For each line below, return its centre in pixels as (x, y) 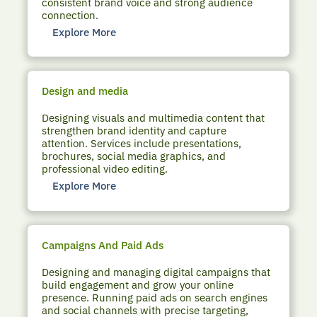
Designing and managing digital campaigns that (156, 272)
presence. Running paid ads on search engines (155, 298)
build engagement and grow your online (138, 285)
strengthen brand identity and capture (134, 131)
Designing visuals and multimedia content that (154, 118)
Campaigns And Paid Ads (103, 245)
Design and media (85, 91)
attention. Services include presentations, (142, 144)
